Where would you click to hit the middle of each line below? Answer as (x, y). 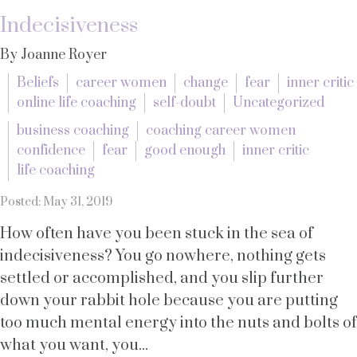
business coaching (73, 131)
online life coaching (76, 103)
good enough (185, 151)
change (206, 83)
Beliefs (38, 83)
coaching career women (221, 131)
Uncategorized (279, 103)
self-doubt (184, 103)
